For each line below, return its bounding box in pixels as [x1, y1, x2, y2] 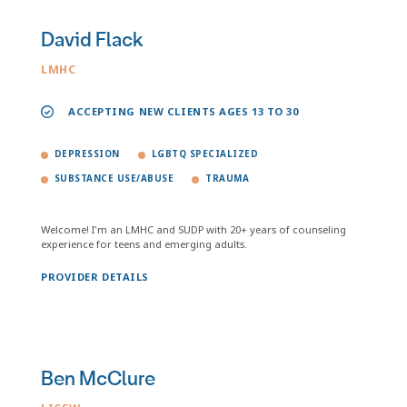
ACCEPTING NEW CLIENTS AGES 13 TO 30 [68, 104, 299, 118]
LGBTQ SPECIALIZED [151, 148, 259, 160]
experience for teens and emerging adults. [41, 237, 247, 251]
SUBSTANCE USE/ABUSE [55, 173, 174, 184]
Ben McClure [41, 366, 155, 392]
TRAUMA [205, 173, 250, 184]
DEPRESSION [55, 148, 120, 160]
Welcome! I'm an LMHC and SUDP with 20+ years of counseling [41, 223, 346, 236]
